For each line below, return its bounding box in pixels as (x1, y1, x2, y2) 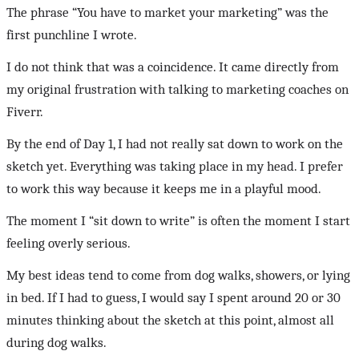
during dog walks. (6, 335, 107, 351)
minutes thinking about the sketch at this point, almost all (6, 313, 334, 329)
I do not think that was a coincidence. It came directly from (6, 59, 339, 75)
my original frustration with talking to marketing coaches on (6, 82, 349, 98)
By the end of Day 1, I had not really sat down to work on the (6, 136, 343, 152)
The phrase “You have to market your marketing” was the (6, 5, 329, 21)
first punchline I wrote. (6, 27, 137, 43)
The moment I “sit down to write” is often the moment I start (6, 213, 350, 229)
